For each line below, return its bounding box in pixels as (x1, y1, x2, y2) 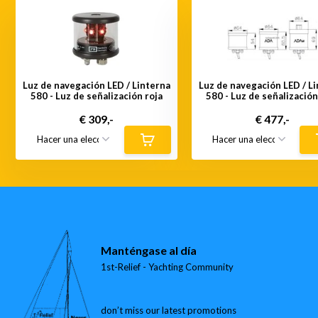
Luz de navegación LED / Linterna (23, 79, 171, 91)
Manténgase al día (101, 243, 197, 257)
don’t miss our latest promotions (101, 304, 237, 316)
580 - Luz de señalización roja (31, 89, 163, 102)
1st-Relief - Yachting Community (101, 261, 234, 273)
